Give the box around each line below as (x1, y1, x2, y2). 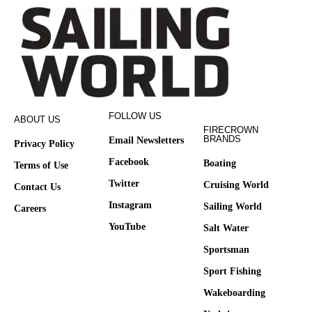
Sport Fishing (203, 266, 261, 277)
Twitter (109, 178, 139, 189)
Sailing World (203, 201, 262, 212)
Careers (14, 203, 46, 214)
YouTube (109, 221, 146, 233)
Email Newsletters (109, 135, 184, 146)
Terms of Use (14, 160, 68, 171)
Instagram (109, 200, 152, 211)
